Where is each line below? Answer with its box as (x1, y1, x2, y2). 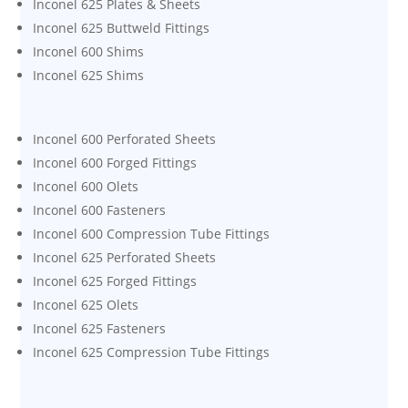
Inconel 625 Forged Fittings (33, 271, 198, 290)
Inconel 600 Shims (33, 42, 145, 60)
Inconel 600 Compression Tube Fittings (33, 224, 270, 242)
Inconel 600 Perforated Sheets (33, 129, 217, 148)
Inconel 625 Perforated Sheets (33, 248, 217, 266)
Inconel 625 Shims (33, 66, 145, 84)
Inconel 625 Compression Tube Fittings (33, 342, 270, 361)
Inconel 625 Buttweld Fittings (33, 18, 210, 36)
